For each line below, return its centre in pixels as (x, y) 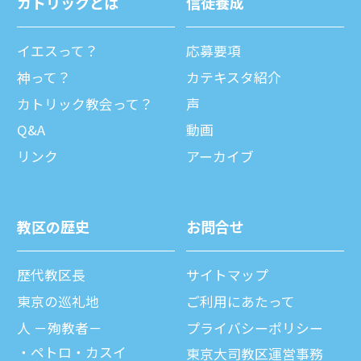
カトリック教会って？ (85, 104)
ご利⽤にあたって (241, 301)
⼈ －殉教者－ (60, 328)
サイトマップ (227, 275)
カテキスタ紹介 (234, 77)
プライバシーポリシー (255, 328)
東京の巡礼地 (58, 301)
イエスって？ (58, 50)
